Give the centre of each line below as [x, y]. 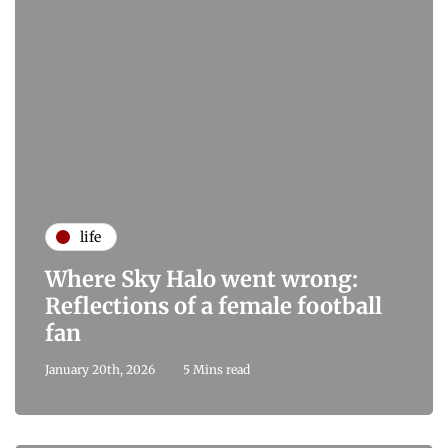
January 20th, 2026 [100, 370]
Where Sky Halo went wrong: [201, 279]
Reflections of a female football [213, 306]
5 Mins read [216, 370]
